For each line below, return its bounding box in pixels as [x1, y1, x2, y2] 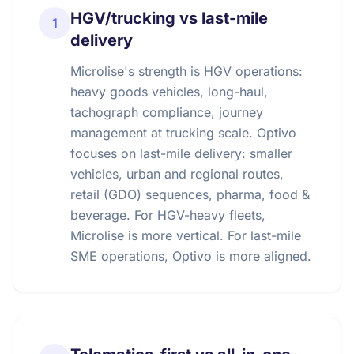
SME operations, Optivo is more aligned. [70, 248, 311, 264]
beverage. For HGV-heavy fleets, [70, 207, 265, 223]
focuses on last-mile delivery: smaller [70, 145, 292, 161]
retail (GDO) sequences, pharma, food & [70, 186, 310, 202]
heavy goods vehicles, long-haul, [70, 84, 268, 100]
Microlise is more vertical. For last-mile [70, 228, 301, 243]
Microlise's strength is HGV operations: [70, 63, 303, 79]
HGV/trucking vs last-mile [70, 9, 268, 28]
